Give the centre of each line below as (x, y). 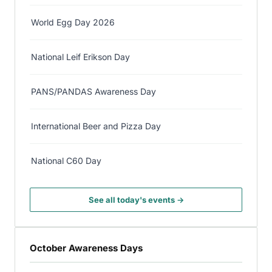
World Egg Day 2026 (73, 22)
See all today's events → (136, 200)
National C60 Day (66, 161)
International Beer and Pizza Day (96, 126)
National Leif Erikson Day (80, 57)
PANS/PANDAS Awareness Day (93, 91)
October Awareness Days (86, 248)
